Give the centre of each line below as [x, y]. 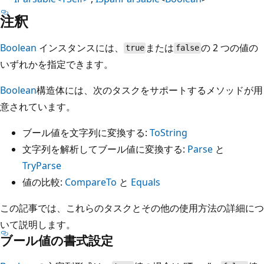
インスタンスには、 [80, 47]
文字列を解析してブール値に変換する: [105, 149]
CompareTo [91, 182]
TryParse [42, 165]
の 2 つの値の [229, 47]
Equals [146, 182]
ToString [169, 132]
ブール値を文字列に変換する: [86, 132]
